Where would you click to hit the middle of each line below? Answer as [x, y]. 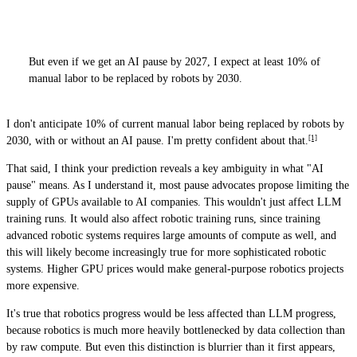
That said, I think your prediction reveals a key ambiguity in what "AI [165, 169]
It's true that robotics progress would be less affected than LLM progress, [171, 314]
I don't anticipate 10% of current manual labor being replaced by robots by [175, 124]
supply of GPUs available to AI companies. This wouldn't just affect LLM [174, 202]
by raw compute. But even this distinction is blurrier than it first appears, [171, 347]
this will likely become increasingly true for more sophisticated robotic [166, 252]
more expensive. [43, 286]
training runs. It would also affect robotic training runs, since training [163, 219]
